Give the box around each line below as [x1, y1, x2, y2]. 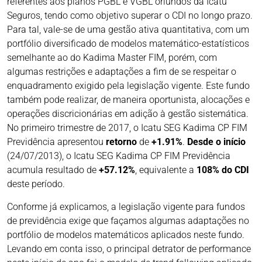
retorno [106, 136, 137, 148]
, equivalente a [135, 164, 196, 176]
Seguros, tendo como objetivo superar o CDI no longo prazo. [7, 10, 253, 22]
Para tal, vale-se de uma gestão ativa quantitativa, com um [7, 24, 249, 36]
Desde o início [187, 136, 246, 148]
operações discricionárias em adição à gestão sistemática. [7, 108, 249, 120]
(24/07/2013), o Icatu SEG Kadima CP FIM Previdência [7, 150, 230, 162]
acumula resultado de [7, 164, 99, 176]
